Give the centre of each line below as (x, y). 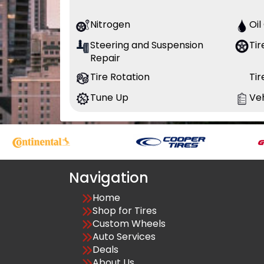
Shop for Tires (125, 211)
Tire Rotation (120, 77)
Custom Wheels (129, 224)
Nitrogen (110, 25)
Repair (105, 58)
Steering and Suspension (147, 45)
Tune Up (109, 98)
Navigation (109, 178)
